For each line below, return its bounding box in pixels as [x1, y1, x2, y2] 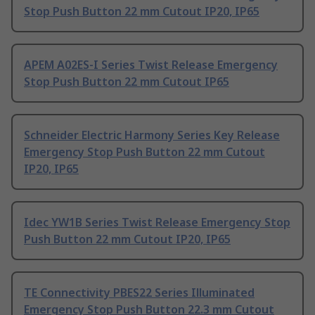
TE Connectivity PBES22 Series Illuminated [24, 285, 255, 301]
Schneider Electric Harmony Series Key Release [24, 127, 280, 143]
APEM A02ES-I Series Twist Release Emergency [24, 57, 278, 73]
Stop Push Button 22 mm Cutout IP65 [24, 74, 229, 90]
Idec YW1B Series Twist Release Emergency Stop [24, 214, 290, 231]
